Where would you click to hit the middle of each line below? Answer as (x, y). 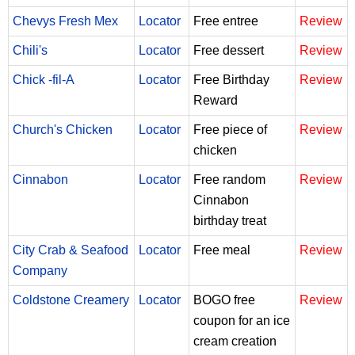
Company (40, 270)
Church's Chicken (63, 129)
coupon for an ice (242, 320)
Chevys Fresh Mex (65, 21)
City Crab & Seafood (71, 250)
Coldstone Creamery (71, 300)
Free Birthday (231, 79)
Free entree (226, 21)
